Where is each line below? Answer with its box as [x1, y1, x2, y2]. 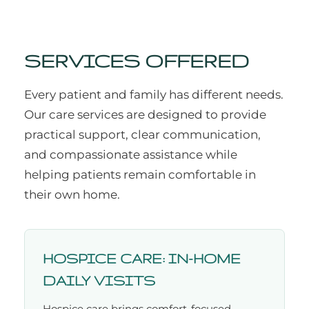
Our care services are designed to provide [24, 108, 266, 122]
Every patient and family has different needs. [24, 88, 283, 102]
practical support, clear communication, [24, 128, 261, 142]
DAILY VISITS [43, 273, 155, 289]
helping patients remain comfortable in [24, 168, 256, 182]
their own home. [24, 188, 120, 202]
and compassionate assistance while [24, 148, 237, 162]
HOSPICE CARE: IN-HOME [43, 251, 241, 267]
